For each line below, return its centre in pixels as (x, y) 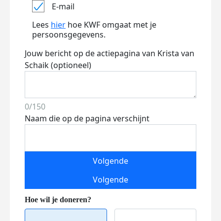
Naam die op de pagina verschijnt (87, 118)
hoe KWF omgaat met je (111, 25)
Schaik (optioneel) (58, 65)
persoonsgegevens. (69, 35)
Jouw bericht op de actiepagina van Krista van (110, 53)
